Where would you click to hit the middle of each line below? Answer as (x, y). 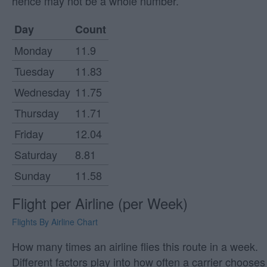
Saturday (36, 155)
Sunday (32, 176)
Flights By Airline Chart (55, 222)
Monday (33, 50)
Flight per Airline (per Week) (100, 203)
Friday (29, 134)
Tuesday (34, 71)
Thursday (37, 113)
